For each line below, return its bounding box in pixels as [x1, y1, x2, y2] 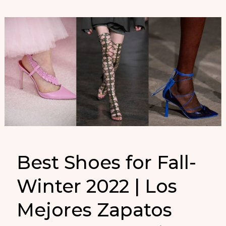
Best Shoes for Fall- [17, 151, 197, 174]
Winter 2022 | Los [17, 175, 178, 197]
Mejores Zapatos [17, 198, 173, 221]
